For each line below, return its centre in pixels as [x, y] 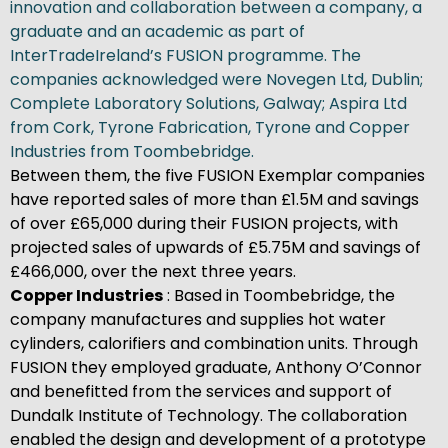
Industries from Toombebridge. [132, 151]
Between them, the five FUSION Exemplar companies [217, 175]
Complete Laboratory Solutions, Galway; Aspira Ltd [208, 103]
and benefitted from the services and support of [201, 391]
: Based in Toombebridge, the [279, 295]
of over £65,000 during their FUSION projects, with [204, 223]
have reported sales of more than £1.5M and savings [214, 199]
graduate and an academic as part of [157, 31]
